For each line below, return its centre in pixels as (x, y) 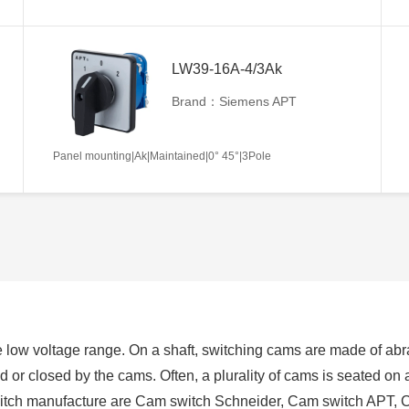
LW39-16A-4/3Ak (227, 68)
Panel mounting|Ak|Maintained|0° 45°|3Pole (162, 156)
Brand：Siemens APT (234, 101)
